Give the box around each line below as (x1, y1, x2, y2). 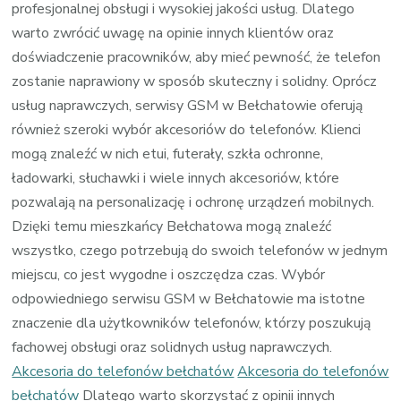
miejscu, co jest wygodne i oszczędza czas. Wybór (12, 264, 326, 285)
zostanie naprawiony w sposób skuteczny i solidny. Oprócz (12, 71, 378, 91)
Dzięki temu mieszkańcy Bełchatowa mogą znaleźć (12, 216, 332, 236)
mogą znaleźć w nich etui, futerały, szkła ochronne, (12, 143, 324, 164)
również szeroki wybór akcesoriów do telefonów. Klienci (12, 119, 362, 140)
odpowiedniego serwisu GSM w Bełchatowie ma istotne (12, 288, 366, 309)
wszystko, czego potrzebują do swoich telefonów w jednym (12, 240, 388, 260)
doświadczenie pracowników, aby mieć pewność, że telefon (12, 47, 381, 67)
